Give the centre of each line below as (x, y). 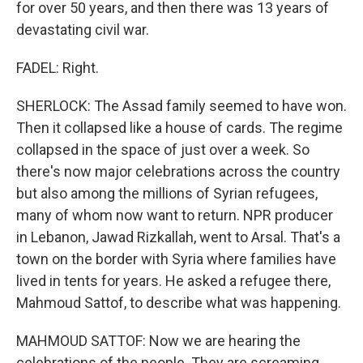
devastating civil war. (83, 30)
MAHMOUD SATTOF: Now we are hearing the (158, 341)
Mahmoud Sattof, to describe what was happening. (179, 303)
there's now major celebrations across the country (178, 171)
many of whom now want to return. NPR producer (175, 215)
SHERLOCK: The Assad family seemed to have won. (181, 106)
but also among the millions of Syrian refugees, (167, 193)
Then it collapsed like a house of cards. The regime (179, 128)
